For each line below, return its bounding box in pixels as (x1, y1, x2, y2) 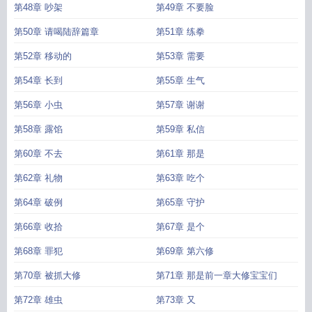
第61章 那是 (156, 148, 205, 159)
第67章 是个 (156, 221, 205, 232)
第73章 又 (156, 295, 196, 305)
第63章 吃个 (156, 173, 205, 183)
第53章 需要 (156, 51, 205, 61)
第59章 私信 (156, 124, 205, 134)
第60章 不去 (14, 148, 63, 159)
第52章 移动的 (14, 51, 72, 61)
